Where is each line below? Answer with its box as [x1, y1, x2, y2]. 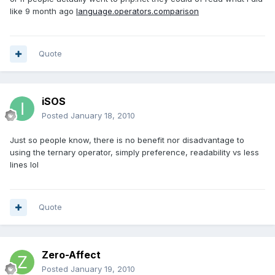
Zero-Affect [42, 249, 101, 261]
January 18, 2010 [71, 110, 135, 121]
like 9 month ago [10, 6, 76, 17]
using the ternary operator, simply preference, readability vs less [10, 147, 259, 158]
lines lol [10, 160, 39, 170]
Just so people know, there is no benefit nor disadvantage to [10, 135, 244, 145]
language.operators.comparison [76, 6, 199, 17]
